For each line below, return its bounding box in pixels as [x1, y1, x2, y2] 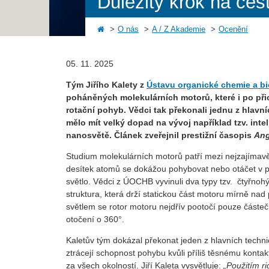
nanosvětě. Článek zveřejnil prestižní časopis [66, 130, 254, 141]
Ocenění [219, 25, 248, 34]
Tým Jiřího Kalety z [66, 80, 147, 90]
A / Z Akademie [152, 25, 205, 34]
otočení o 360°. [66, 214, 124, 225]
